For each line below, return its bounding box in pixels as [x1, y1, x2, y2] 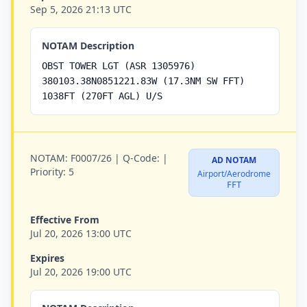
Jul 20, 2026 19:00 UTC [30, 265, 132, 278]
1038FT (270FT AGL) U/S [42, 90, 162, 101]
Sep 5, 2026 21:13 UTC [30, 3, 132, 16]
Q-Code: [123, 151, 160, 164]
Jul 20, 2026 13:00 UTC [30, 227, 132, 240]
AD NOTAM [212, 154, 256, 166]
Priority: [30, 165, 66, 178]
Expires [30, 251, 64, 265]
